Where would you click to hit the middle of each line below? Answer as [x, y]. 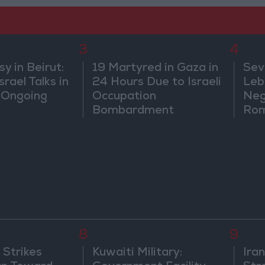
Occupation [125, 97]
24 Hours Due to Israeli [157, 83]
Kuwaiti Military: [138, 253]
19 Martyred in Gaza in [156, 68]
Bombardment [133, 111]
